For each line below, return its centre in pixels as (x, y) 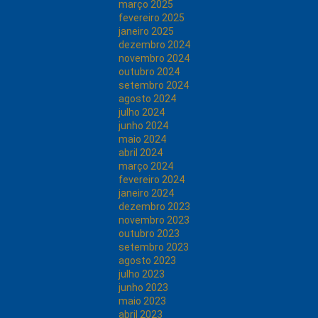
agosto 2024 (147, 99)
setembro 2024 (154, 85)
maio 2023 (142, 301)
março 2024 (146, 166)
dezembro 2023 (154, 207)
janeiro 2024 (146, 193)
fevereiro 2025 (152, 18)
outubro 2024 (149, 72)
